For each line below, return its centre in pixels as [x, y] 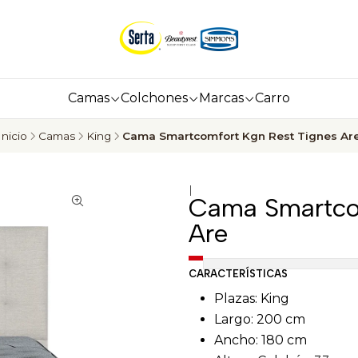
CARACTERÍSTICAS [238, 274]
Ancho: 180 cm [261, 340]
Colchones [154, 98]
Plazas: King [252, 298]
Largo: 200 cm [260, 319]
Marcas [221, 98]
